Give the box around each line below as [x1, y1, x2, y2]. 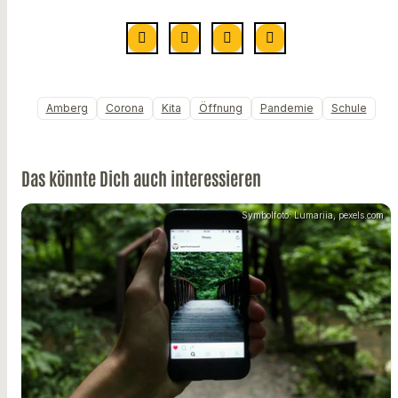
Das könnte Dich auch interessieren [21, 166, 261, 190]
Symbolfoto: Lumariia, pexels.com [242, 210, 384, 221]
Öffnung [198, 101, 243, 115]
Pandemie [259, 101, 314, 115]
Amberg [45, 101, 88, 115]
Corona [105, 101, 144, 115]
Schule [330, 101, 367, 115]
